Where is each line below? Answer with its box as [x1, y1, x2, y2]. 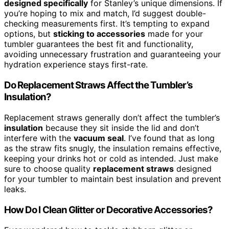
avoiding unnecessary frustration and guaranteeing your [4, 49, 221, 60]
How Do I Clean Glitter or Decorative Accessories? [4, 203, 213, 216]
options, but [4, 29, 53, 39]
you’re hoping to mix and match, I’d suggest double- [4, 8, 206, 19]
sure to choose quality [4, 163, 93, 174]
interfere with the [4, 132, 74, 143]
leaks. [4, 184, 26, 194]
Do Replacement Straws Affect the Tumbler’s [4, 79, 193, 91]
